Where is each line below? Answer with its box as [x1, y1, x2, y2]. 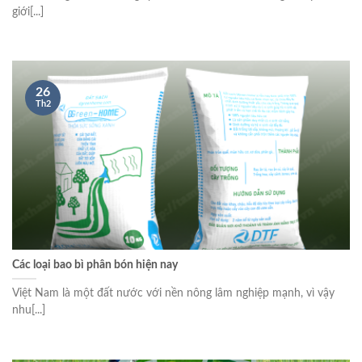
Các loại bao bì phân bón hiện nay [12, 259, 178, 271]
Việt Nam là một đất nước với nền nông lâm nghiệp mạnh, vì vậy [12, 287, 335, 299]
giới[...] [12, 6, 44, 18]
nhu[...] [12, 304, 45, 316]
